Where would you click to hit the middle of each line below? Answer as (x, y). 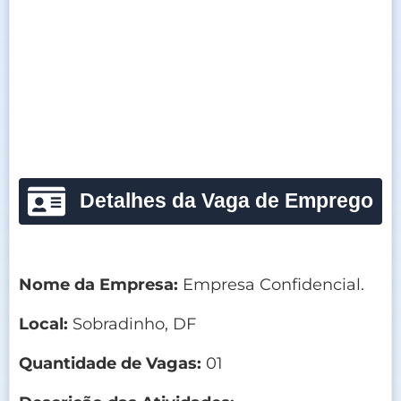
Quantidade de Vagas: (110, 363)
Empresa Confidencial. (271, 284)
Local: (43, 324)
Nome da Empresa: (98, 284)
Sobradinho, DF (132, 324)
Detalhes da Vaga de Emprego (226, 200)
